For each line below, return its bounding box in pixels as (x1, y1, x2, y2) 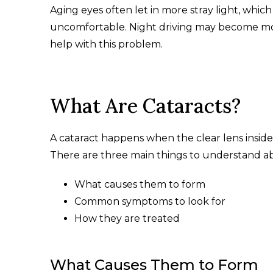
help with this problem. (50, 38, 163, 51)
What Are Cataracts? (50, 93, 241, 119)
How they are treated (74, 213, 180, 225)
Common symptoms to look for (74, 196, 225, 208)
